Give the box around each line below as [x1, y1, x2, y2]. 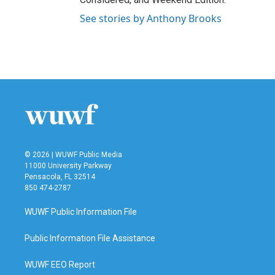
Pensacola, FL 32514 [25, 172, 95, 181]
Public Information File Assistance [25, 233, 155, 243]
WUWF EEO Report [25, 259, 95, 269]
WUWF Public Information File [25, 206, 137, 217]
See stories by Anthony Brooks [80, 12, 222, 25]
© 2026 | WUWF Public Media [25, 150, 122, 159]
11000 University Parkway [25, 161, 112, 170]
